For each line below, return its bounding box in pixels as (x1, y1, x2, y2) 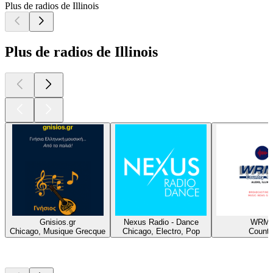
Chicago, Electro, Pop (122, 227, 200, 236)
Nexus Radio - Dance (123, 218, 199, 227)
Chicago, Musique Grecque (10, 227, 105, 236)
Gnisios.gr (40, 218, 76, 227)
